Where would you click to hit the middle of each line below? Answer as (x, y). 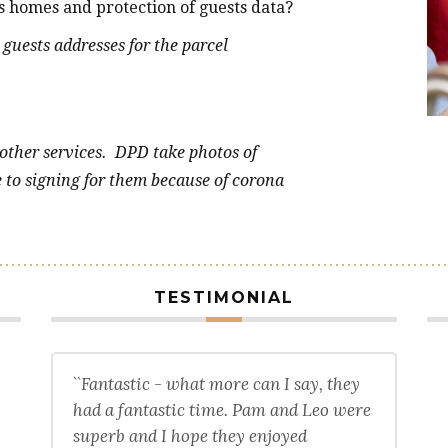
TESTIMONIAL (223, 297)
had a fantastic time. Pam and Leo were (222, 409)
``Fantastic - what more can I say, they (217, 383)
